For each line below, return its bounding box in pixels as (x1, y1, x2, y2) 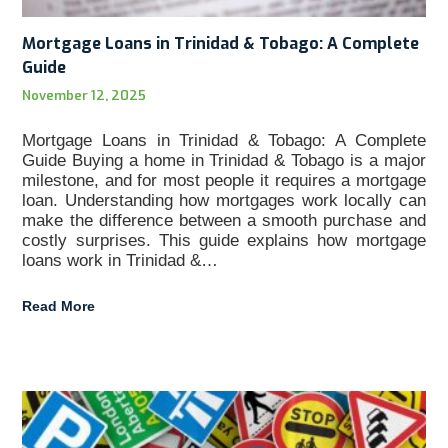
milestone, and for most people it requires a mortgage (22, 170, 426, 190)
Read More (22, 297, 96, 314)
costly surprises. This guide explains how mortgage (22, 230, 426, 250)
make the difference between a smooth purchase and (22, 210, 426, 230)
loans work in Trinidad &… (22, 250, 219, 270)
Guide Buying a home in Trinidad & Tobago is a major (22, 150, 426, 170)
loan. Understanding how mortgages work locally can (22, 190, 426, 210)
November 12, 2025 (22, 86, 147, 104)
